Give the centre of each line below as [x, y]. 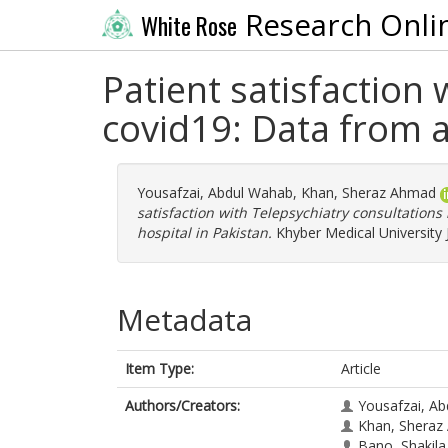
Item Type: [159, 368]
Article [361, 368]
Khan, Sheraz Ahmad [368, 192]
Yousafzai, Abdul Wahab [215, 192]
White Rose [188, 25]
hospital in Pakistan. [204, 232]
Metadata [184, 319]
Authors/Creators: [182, 405]
